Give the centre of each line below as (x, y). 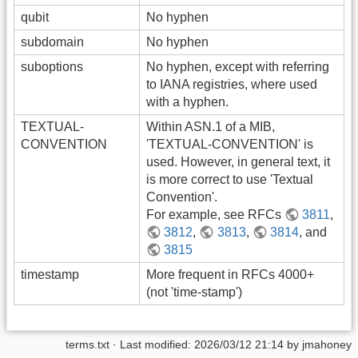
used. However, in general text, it (238, 162)
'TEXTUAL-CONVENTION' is (230, 145)
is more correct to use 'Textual (230, 180)
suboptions (52, 67)
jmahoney (327, 344)
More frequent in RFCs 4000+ (230, 275)
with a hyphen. (187, 102)
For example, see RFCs (215, 215)
